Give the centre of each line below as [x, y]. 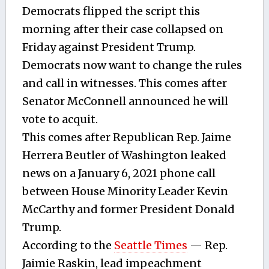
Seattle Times [150, 245]
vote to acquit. [60, 119]
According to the [68, 245]
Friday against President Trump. [109, 47]
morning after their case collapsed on [122, 29]
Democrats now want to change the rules [132, 65]
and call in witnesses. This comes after [124, 83]
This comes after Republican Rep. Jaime [126, 137]
